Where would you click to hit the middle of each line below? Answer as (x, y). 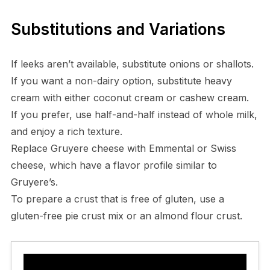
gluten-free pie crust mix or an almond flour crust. (126, 216)
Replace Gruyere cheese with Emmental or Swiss (123, 149)
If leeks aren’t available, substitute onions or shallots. (132, 64)
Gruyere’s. (34, 182)
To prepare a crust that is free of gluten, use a (117, 199)
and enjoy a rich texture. (66, 132)
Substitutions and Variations (118, 30)
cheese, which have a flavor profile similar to (114, 165)
